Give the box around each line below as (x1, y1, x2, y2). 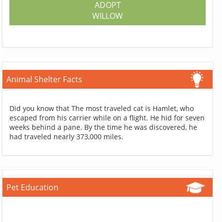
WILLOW (92, 10, 123, 21)
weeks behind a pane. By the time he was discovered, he (9, 122, 198, 132)
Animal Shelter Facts (6, 73, 83, 85)
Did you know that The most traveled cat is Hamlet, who (9, 103, 194, 113)
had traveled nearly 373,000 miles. (9, 131, 124, 141)
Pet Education (6, 181, 59, 193)
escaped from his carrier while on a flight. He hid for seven (9, 112, 205, 122)
